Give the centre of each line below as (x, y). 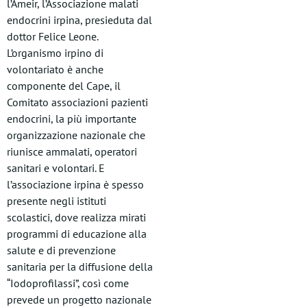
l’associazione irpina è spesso (75, 184)
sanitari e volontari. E (56, 168)
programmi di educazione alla (77, 234)
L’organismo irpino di (55, 53)
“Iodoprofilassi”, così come (68, 283)
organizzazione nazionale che (76, 135)
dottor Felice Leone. (52, 36)
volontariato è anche (55, 69)
